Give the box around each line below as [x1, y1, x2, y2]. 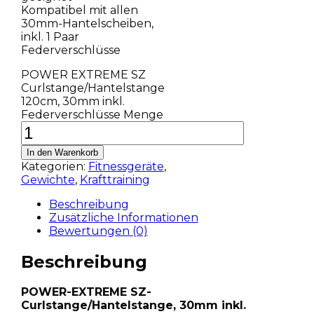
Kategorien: [20, 159, 88, 173]
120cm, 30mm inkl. [20, 94, 125, 108]
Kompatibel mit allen [20, 3, 138, 17]
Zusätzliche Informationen [48, 210, 198, 224]
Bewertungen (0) [48, 224, 148, 238]
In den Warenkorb [26, 146, 98, 158]
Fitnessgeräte [88, 159, 164, 173]
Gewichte [20, 172, 75, 186]
